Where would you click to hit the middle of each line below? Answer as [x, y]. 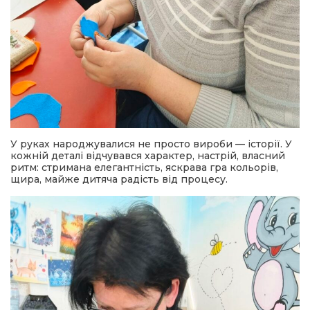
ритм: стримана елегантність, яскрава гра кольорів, [144, 167]
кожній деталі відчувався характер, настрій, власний [148, 155]
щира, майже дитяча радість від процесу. [119, 179]
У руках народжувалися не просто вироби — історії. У [151, 144]
